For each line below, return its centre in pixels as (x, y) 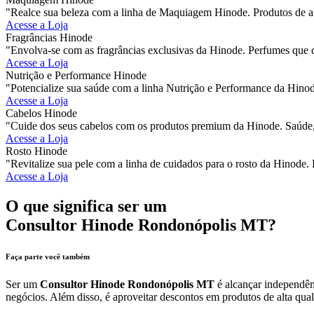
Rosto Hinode (36, 151)
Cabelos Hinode (41, 113)
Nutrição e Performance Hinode (76, 75)
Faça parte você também (48, 256)
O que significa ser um (86, 206)
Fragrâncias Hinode (49, 37)
